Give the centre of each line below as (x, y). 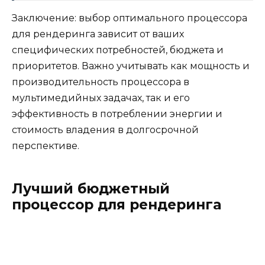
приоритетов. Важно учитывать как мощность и (131, 66)
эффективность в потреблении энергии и (117, 114)
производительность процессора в (101, 82)
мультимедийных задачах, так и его (101, 98)
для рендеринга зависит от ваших (98, 34)
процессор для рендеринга (117, 204)
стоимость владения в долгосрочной (105, 130)
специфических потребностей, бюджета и (118, 50)
